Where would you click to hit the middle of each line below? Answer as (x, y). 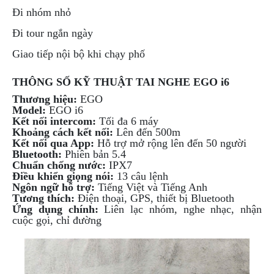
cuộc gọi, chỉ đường (57, 220)
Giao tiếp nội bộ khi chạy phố (79, 54)
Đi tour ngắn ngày (53, 33)
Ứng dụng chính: (55, 209)
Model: (29, 110)
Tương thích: (43, 198)
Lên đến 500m (147, 132)
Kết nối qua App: (53, 143)
